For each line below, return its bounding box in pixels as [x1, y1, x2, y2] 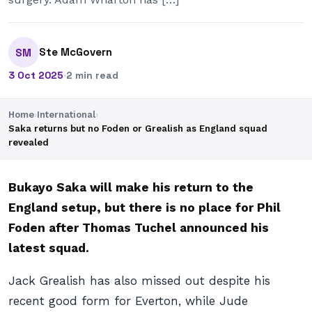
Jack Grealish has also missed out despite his [8, 274, 270, 288]
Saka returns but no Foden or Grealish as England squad [8, 123, 267, 134]
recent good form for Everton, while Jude [8, 294, 248, 308]
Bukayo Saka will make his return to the [8, 180, 253, 194]
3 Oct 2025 [8, 69, 63, 81]
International [37, 109, 95, 120]
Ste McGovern [39, 45, 112, 58]
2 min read [66, 69, 118, 81]
